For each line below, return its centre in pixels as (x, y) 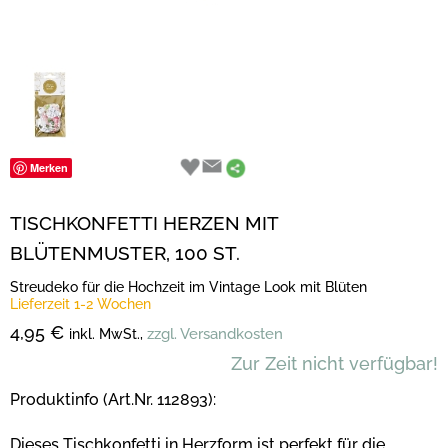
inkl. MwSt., (106, 334)
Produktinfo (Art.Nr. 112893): (113, 399)
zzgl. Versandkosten (215, 334)
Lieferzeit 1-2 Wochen (80, 304)
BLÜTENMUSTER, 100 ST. (125, 253)
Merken (49, 167)
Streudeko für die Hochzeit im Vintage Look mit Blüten (188, 287)
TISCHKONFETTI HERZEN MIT (144, 223)
